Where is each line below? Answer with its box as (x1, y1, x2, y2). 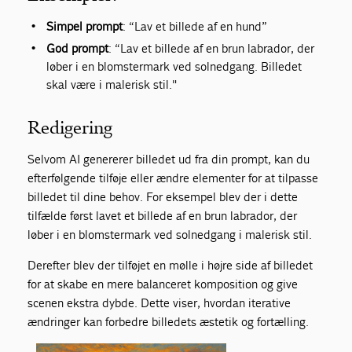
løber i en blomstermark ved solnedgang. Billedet (46, 59, 302, 75)
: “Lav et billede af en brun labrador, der (108, 41, 315, 57)
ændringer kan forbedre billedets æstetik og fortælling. (27, 314, 310, 330)
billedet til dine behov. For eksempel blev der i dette (27, 189, 299, 205)
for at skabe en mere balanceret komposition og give (27, 277, 299, 292)
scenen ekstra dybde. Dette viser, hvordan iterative (27, 295, 291, 311)
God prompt (46, 41, 109, 57)
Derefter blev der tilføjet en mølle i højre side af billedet (27, 258, 313, 273)
